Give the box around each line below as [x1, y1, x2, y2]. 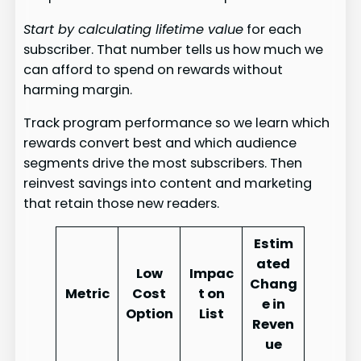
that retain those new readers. [23, 193, 220, 213]
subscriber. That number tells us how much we [23, 39, 324, 59]
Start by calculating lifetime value [23, 19, 244, 39]
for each [243, 19, 302, 39]
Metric [64, 284, 110, 304]
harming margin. [23, 80, 133, 99]
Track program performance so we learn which [23, 113, 330, 132]
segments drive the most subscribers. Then [23, 153, 303, 172]
